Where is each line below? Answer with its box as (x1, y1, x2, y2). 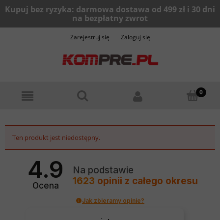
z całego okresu (125, 175, 198, 187)
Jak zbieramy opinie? (82, 196, 144, 204)
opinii (95, 175, 125, 187)
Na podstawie (73, 164, 134, 176)
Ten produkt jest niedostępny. (12, 133, 100, 142)
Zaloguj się (120, 33, 150, 41)
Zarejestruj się (70, 33, 110, 41)
